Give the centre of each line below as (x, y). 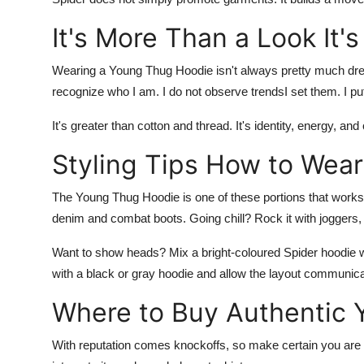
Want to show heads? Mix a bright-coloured (168, 252)
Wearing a (80, 70)
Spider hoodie (321, 252)
